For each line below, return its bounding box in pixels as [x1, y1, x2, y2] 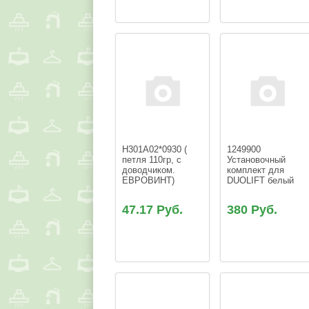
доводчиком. [122, 165, 179, 176]
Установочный [227, 154, 289, 166]
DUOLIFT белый [227, 175, 295, 186]
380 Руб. [227, 203, 278, 217]
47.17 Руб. [122, 203, 183, 217]
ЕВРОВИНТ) [122, 175, 175, 186]
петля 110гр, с [122, 154, 185, 166]
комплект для [227, 165, 288, 176]
